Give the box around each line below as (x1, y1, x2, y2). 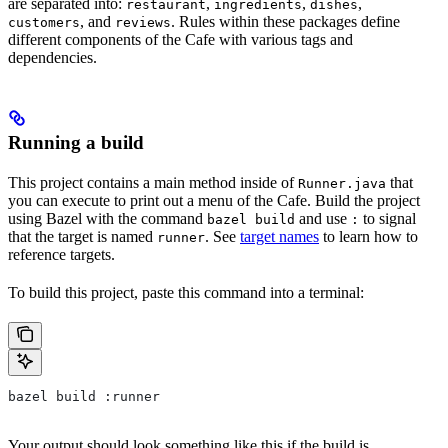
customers (8, 15, 80, 31)
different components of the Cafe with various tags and (8, 31, 353, 49)
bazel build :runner (8, 389, 160, 405)
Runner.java (298, 176, 386, 192)
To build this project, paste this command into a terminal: (8, 284, 364, 302)
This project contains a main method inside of (8, 174, 298, 192)
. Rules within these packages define (171, 13, 400, 31)
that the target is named (8, 228, 157, 246)
